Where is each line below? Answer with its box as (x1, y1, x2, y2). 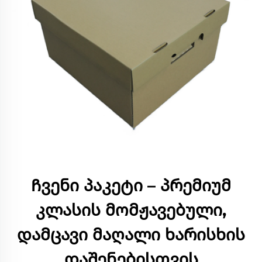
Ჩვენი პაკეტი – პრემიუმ (31, 175, 231, 195)
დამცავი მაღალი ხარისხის (17, 225, 245, 244)
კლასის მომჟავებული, (36, 200, 226, 220)
